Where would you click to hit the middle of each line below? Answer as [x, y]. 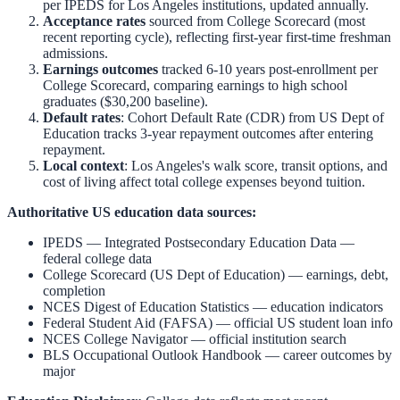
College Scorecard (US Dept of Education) [164, 274]
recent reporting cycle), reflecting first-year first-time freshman [217, 37]
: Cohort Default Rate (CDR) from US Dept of [252, 117]
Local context [83, 165]
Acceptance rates [94, 21]
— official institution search [267, 338]
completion [74, 290]
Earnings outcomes [100, 69]
